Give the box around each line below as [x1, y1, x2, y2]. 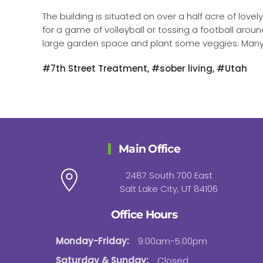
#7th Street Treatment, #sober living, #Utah [42, 62, 247, 75]
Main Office [116, 142, 180, 156]
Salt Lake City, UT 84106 [120, 183, 218, 195]
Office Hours [110, 208, 177, 222]
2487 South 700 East [125, 169, 213, 182]
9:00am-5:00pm [138, 235, 208, 248]
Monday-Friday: [56, 235, 130, 248]
